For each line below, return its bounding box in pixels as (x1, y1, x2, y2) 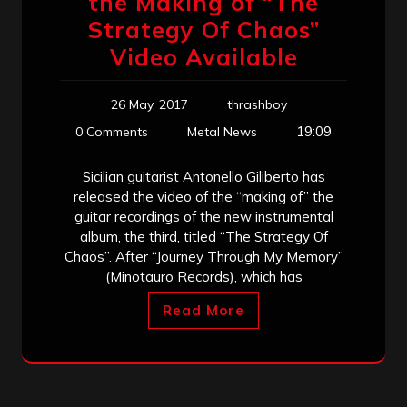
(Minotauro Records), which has (104, 267, 303, 285)
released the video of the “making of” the (74, 187, 333, 205)
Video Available (109, 42, 298, 71)
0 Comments (75, 123, 148, 140)
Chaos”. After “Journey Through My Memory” (64, 247, 343, 265)
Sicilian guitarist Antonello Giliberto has (82, 167, 325, 185)
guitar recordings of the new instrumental (74, 207, 333, 225)
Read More (163, 301, 244, 319)
